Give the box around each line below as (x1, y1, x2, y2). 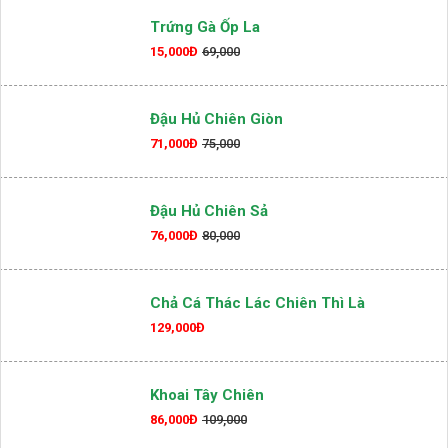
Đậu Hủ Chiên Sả (150, 202, 268, 220)
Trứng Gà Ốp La (150, 18, 260, 36)
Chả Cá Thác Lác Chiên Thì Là (150, 294, 365, 312)
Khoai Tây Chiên (150, 386, 264, 404)
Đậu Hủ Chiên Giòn (150, 110, 283, 128)
